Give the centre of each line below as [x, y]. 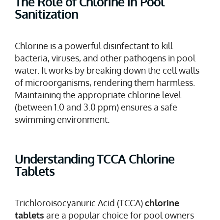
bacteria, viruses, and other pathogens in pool [105, 58]
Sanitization [46, 14]
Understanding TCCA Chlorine [95, 158]
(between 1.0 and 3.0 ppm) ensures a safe [96, 107]
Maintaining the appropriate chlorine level [98, 95]
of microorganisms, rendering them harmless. [105, 82]
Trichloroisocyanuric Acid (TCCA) [80, 203]
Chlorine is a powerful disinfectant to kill [94, 45]
